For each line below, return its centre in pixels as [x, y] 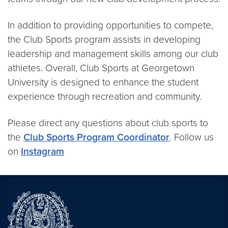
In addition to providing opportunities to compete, [110, 25]
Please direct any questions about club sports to [108, 123]
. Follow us [192, 137]
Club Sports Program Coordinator [96, 137]
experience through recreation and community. [105, 96]
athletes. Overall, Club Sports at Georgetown [101, 68]
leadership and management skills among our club [113, 54]
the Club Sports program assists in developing [104, 39]
